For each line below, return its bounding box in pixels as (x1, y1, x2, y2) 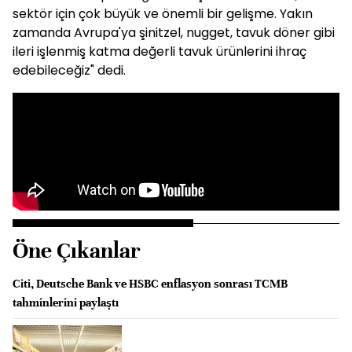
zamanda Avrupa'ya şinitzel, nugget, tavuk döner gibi (13, 24, 335, 42)
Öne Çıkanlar (13, 237, 141, 264)
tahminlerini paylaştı (13, 295, 119, 310)
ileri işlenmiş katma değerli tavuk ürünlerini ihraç (13, 42, 306, 60)
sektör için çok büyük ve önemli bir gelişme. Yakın (13, 5, 313, 23)
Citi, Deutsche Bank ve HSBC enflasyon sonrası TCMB (13, 277, 288, 291)
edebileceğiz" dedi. (13, 61, 126, 79)
